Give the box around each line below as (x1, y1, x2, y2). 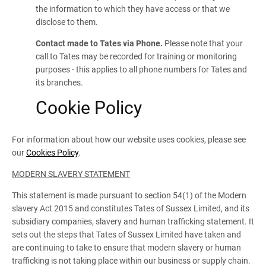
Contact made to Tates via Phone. (36, 39, 163, 48)
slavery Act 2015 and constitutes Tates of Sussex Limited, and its (12, 203, 249, 213)
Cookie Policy (36, 97, 142, 118)
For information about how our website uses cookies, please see (12, 134, 246, 144)
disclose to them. (36, 17, 98, 27)
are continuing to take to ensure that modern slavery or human (12, 242, 241, 252)
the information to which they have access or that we (36, 4, 230, 14)
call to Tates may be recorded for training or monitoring (36, 52, 237, 61)
